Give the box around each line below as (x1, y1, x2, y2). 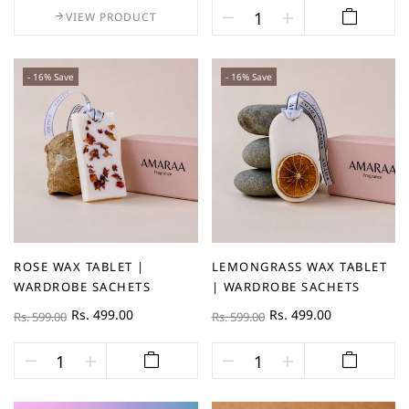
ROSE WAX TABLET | (14, 257, 145, 275)
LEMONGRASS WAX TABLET (211, 257, 387, 275)
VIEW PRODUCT (66, 9, 158, 26)
